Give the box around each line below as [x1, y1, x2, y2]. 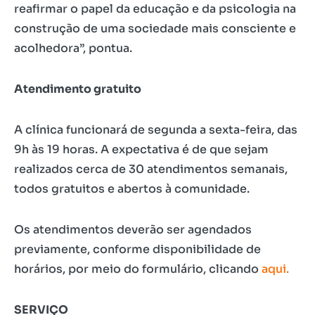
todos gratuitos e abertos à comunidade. [14, 181, 250, 197]
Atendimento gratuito [14, 82, 141, 97]
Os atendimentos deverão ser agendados [14, 222, 252, 238]
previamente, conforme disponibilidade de [14, 242, 261, 257]
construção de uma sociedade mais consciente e [14, 21, 296, 37]
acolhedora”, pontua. [14, 41, 132, 56]
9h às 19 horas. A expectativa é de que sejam [14, 142, 269, 157]
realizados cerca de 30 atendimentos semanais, [14, 162, 288, 177]
